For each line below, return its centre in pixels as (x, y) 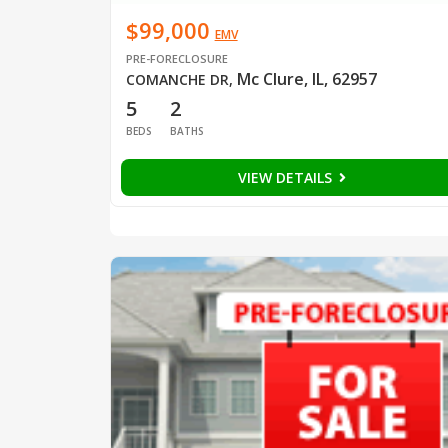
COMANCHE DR (177, 79)
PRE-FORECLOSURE (176, 58)
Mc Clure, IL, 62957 (306, 78)
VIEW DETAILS (286, 177)
